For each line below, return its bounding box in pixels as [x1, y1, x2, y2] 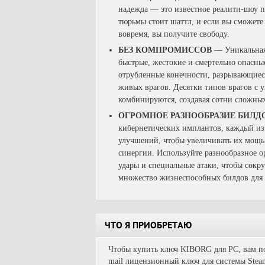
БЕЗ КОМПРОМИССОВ [118, 46, 212, 54]
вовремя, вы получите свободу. [118, 30, 230, 38]
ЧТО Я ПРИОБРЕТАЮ [105, 221, 192, 232]
